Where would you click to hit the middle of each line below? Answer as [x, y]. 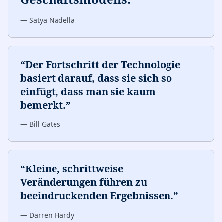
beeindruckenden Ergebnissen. [97, 195]
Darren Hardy [52, 215]
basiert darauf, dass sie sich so [96, 78]
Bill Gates [45, 124]
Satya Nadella [52, 20]
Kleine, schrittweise [74, 169]
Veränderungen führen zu [84, 182]
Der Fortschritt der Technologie [103, 65]
